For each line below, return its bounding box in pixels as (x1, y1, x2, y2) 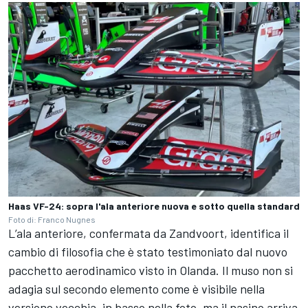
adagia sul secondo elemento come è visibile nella (8, 281, 265, 297)
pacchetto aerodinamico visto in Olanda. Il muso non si (8, 263, 293, 278)
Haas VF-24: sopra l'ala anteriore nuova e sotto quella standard (8, 200, 300, 212)
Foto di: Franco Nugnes (8, 214, 96, 225)
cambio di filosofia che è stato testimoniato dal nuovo (8, 244, 287, 260)
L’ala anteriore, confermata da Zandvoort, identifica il (8, 225, 289, 241)
